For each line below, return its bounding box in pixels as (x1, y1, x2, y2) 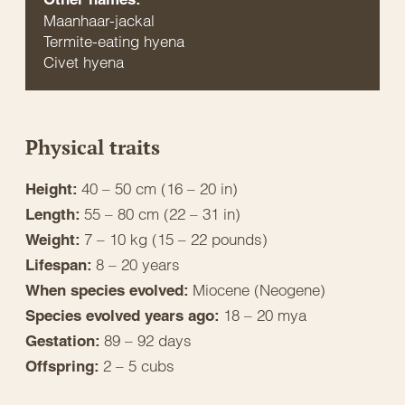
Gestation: (25, 331, 104, 350)
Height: (25, 179, 81, 198)
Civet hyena (43, 52, 124, 72)
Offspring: (25, 356, 103, 375)
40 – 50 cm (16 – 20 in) (81, 178, 238, 198)
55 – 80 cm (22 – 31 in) (84, 203, 240, 223)
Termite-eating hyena (43, 32, 184, 52)
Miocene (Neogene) (193, 279, 325, 299)
